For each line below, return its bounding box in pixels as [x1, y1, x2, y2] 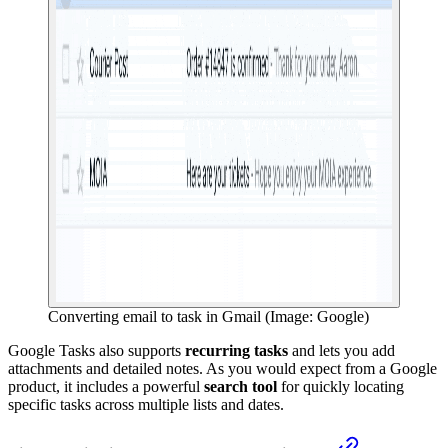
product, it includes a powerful [8, 377, 204, 395]
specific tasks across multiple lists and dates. [8, 395, 284, 413]
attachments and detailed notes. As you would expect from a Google [8, 359, 437, 377]
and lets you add [288, 341, 395, 359]
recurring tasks [185, 341, 288, 359]
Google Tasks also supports [8, 341, 185, 359]
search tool [204, 377, 277, 395]
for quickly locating [277, 377, 404, 395]
